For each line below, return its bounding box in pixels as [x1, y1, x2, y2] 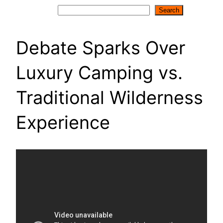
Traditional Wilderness [16, 86, 203, 109]
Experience [16, 111, 110, 133]
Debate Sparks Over [16, 36, 185, 59]
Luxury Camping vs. [16, 61, 183, 84]
